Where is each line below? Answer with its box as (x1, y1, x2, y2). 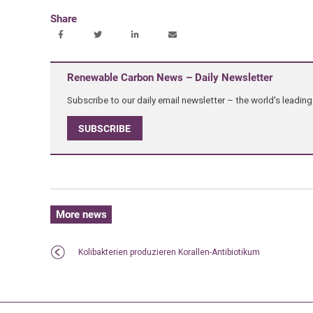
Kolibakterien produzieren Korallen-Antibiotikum (78, 247, 260, 258)
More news (55, 208, 107, 221)
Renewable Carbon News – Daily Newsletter (66, 71, 272, 84)
